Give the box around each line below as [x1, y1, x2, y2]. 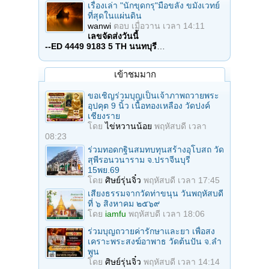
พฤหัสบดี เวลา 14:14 [144, 257, 220, 267]
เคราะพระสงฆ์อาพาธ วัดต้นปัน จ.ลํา [88, 237, 222, 247]
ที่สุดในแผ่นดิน [88, 11, 142, 21]
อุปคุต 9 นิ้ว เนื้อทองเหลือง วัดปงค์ [88, 101, 210, 111]
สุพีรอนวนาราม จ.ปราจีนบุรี [88, 155, 190, 165]
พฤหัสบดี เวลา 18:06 [128, 209, 205, 219]
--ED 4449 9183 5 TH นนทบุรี [45, 41, 157, 52]
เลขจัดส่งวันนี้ [88, 31, 139, 41]
